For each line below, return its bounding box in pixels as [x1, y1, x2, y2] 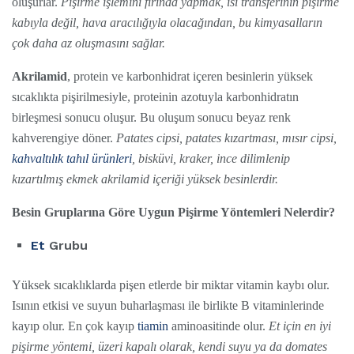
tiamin [137, 319, 168, 333]
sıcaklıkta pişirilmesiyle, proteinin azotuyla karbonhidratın [12, 90, 299, 104]
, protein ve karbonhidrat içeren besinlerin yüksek [67, 70, 313, 84]
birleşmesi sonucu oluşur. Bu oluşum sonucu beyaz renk [12, 111, 291, 125]
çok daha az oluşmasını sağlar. [12, 36, 165, 51]
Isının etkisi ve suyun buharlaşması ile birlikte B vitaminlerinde [12, 299, 324, 313]
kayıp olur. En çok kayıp [12, 319, 137, 333]
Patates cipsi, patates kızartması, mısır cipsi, [116, 131, 337, 145]
